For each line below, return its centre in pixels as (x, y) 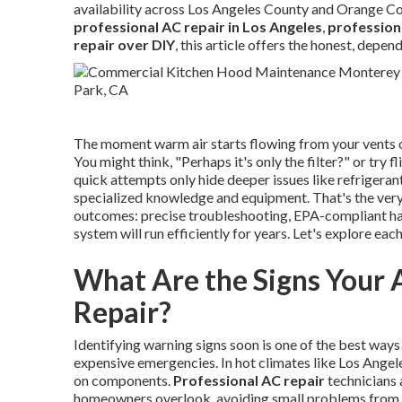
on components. (123, 380)
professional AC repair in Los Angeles (198, 26)
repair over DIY (124, 44)
